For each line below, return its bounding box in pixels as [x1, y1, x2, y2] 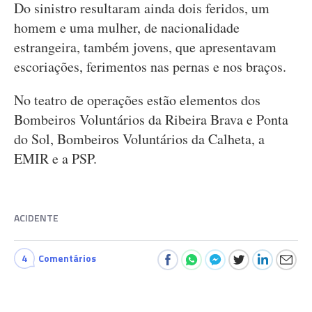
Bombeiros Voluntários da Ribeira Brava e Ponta [14, 110, 288, 129]
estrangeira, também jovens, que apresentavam [14, 38, 276, 56]
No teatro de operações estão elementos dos [14, 91, 260, 109]
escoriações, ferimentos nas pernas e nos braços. [14, 57, 286, 76]
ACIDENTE [14, 210, 58, 225]
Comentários [38, 251, 96, 265]
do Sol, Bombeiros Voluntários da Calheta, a [14, 130, 265, 148]
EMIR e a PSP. [14, 149, 102, 168]
